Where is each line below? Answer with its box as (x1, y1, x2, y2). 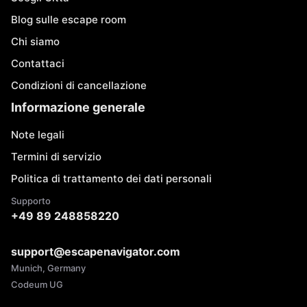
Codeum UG (11, 279, 63, 290)
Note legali (11, 128, 64, 141)
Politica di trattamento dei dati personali (11, 172, 212, 185)
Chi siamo (11, 35, 60, 48)
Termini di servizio (11, 150, 101, 163)
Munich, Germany (11, 262, 86, 273)
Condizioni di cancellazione (11, 79, 147, 92)
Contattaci (11, 57, 64, 70)
